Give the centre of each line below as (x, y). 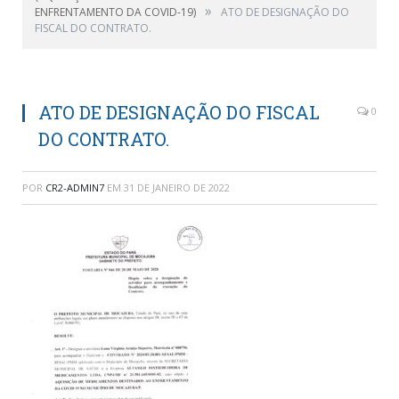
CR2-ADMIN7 (75, 187)
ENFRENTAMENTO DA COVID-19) (115, 12)
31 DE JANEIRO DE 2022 (177, 187)
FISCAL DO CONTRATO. (93, 28)
